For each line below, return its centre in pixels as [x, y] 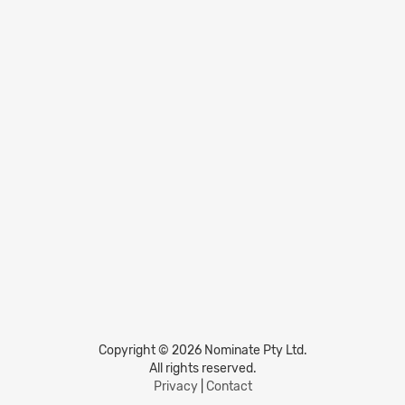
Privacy [175, 387]
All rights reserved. [202, 369]
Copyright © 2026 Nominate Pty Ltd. [202, 351]
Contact [229, 387]
